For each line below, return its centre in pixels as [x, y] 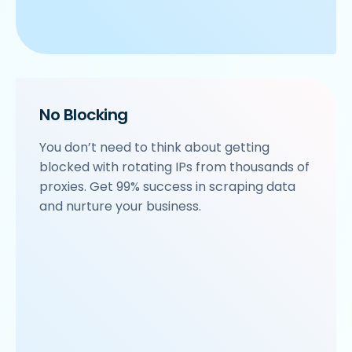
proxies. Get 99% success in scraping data [167, 187]
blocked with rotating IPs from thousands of [174, 167]
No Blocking [84, 115]
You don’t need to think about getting [154, 148]
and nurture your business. [120, 207]
